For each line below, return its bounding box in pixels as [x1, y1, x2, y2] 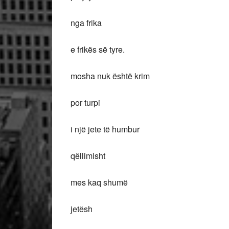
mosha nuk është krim [71, 70, 150, 82]
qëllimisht [71, 150, 105, 162]
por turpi [71, 97, 100, 108]
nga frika [71, 17, 102, 29]
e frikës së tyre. [71, 43, 125, 55]
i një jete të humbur [71, 123, 140, 135]
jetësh [71, 203, 93, 215]
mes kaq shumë [71, 176, 128, 188]
